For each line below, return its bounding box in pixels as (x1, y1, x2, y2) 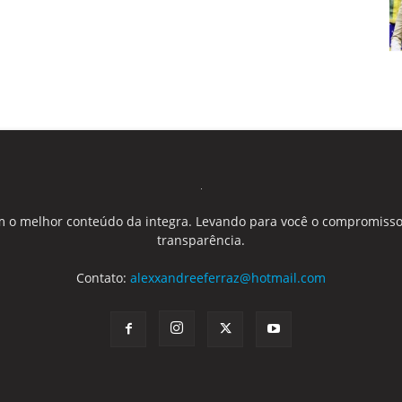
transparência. (156, 232, 245, 249)
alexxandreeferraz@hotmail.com (129, 269, 326, 286)
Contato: (75, 269, 130, 286)
